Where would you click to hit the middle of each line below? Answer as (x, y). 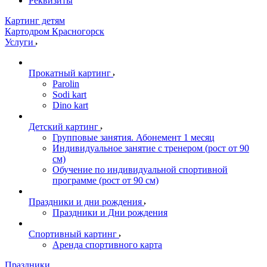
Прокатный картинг (70, 73)
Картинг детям (35, 20)
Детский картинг (63, 126)
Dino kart (70, 105)
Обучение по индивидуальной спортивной (140, 169)
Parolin (66, 83)
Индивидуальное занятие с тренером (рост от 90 (151, 148)
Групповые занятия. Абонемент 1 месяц (133, 137)
